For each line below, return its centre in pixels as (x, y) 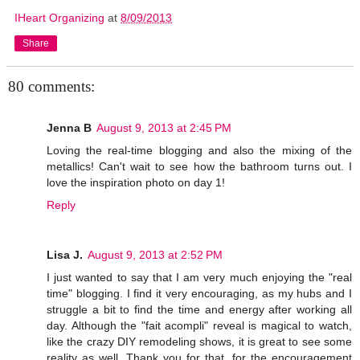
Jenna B (69, 128)
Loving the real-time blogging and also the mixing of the (199, 151)
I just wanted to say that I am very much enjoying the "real (199, 278)
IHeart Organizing (59, 17)
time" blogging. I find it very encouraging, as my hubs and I (199, 294)
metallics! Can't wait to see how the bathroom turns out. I (199, 167)
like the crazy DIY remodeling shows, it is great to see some (199, 342)
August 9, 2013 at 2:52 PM (155, 255)
